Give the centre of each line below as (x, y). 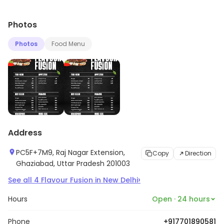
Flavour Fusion (67, 180)
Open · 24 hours (181, 199)
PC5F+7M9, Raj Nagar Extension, (70, 153)
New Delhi (120, 180)
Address (25, 133)
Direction (198, 153)
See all (21, 180)
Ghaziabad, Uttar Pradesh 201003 (73, 164)
